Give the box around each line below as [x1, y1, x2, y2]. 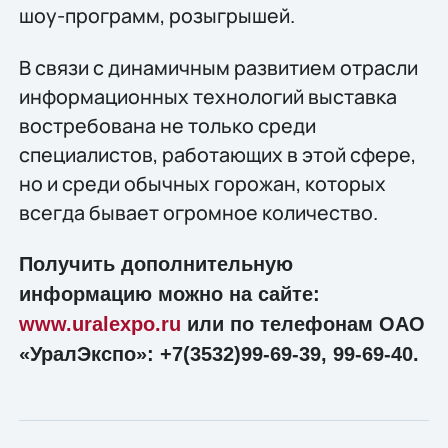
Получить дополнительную [18, 253, 293, 276]
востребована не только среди [18, 111, 316, 139]
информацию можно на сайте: [18, 283, 320, 306]
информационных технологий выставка [18, 82, 397, 110]
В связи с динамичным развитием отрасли [18, 53, 418, 81]
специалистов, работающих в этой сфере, [18, 140, 416, 168]
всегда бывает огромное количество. [18, 198, 378, 226]
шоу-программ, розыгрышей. [18, 2, 295, 30]
